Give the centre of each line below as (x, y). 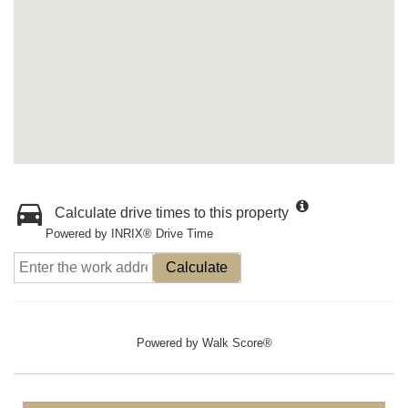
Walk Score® (237, 343)
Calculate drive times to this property (172, 213)
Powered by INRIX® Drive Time (129, 234)
